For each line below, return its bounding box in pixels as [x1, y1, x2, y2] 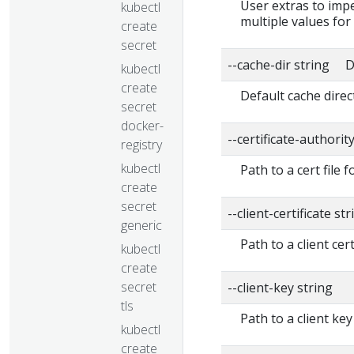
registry [121, 135, 162, 153]
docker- [121, 116, 164, 134]
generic [121, 216, 162, 234]
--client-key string [228, 278, 333, 296]
